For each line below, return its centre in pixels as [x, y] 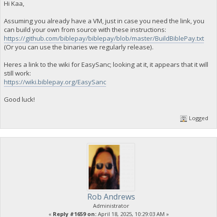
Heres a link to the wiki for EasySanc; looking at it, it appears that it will [106, 64]
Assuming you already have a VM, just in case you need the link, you [104, 21]
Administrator [111, 205]
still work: [17, 73]
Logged [198, 118]
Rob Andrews [111, 196]
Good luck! [19, 99]
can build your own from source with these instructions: [85, 29]
